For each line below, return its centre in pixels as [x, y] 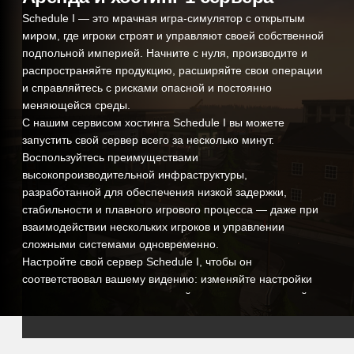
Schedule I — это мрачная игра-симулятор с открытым [164, 18]
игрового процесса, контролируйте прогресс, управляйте [170, 296]
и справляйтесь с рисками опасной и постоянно [147, 88]
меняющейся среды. [76, 105]
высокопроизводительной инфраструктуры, [135, 175]
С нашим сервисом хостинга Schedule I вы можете [153, 122]
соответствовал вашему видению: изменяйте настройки [167, 279]
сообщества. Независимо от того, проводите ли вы [154, 331]
